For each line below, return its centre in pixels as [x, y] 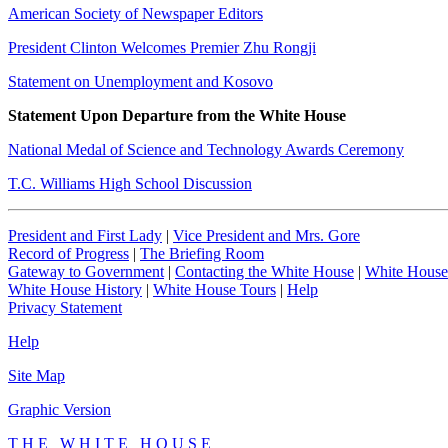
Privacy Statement [65, 307]
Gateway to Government [86, 271]
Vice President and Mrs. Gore [266, 235]
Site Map [36, 375]
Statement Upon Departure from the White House [177, 115]
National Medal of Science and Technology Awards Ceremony [206, 149]
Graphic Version [59, 409]
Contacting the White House [264, 271]
